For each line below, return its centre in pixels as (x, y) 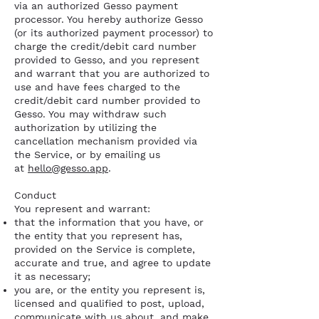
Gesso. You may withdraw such (90, 114)
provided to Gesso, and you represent (107, 60)
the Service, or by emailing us (87, 155)
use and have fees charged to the (97, 87)
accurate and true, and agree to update (113, 263)
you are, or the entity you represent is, (110, 290)
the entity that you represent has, (98, 236)
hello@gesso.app (68, 168)
